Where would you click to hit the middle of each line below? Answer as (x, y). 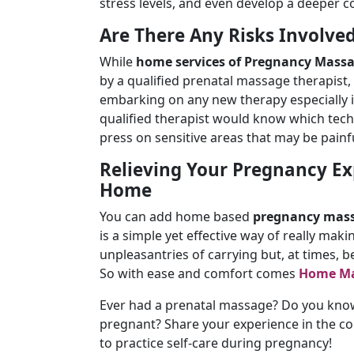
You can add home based (175, 217)
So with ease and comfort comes (199, 273)
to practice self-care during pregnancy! (216, 343)
